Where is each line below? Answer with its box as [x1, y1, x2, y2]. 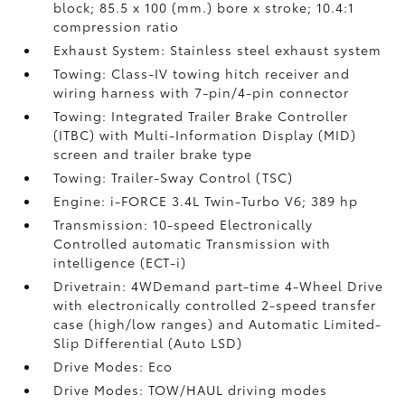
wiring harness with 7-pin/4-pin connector [53, 83, 350, 101]
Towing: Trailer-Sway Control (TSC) [53, 168, 294, 186]
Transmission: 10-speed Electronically [53, 215, 314, 233]
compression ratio [53, 17, 180, 35]
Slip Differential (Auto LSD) [53, 334, 243, 352]
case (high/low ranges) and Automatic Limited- [53, 315, 382, 333]
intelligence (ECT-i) [53, 253, 187, 271]
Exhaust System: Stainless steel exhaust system [53, 41, 382, 59]
